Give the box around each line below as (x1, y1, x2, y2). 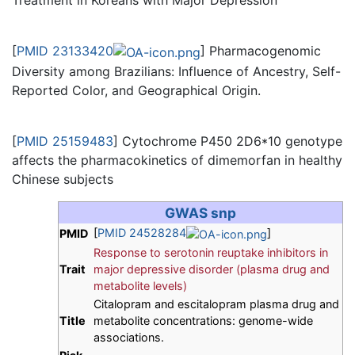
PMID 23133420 (17, 43, 113, 59)
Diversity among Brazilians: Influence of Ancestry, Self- (12, 63, 341, 79)
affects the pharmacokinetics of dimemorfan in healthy (12, 152, 342, 168)
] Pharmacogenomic (200, 43, 321, 59)
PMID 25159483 (17, 133, 113, 149)
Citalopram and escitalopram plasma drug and (94, 297, 339, 311)
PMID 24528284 (97, 226, 186, 239)
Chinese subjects (12, 171, 113, 187)
